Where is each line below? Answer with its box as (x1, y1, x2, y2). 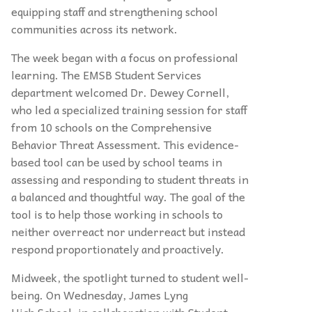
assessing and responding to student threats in (11, 170, 249, 189)
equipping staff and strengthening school (11, 2, 218, 21)
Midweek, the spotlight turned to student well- (11, 268, 249, 287)
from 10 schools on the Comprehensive (11, 118, 212, 136)
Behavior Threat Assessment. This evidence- (11, 135, 239, 154)
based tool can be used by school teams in (11, 153, 222, 171)
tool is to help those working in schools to (11, 205, 223, 224)
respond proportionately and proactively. (11, 240, 224, 258)
